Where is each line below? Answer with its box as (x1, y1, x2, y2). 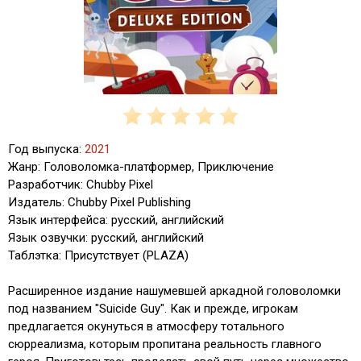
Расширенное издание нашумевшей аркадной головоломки (8, 283, 341, 298)
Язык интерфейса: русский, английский (8, 212, 224, 227)
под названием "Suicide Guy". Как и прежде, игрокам (8, 301, 298, 316)
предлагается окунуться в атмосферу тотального (8, 318, 284, 334)
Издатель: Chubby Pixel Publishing (8, 194, 191, 210)
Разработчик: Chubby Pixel (8, 176, 153, 192)
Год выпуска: (8, 141, 85, 156)
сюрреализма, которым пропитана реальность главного (8, 336, 322, 351)
